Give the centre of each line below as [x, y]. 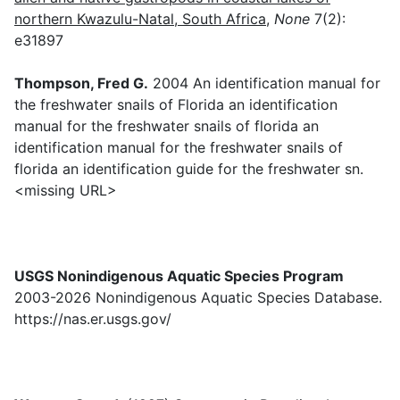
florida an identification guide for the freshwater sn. [189, 169]
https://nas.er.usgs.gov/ [93, 319]
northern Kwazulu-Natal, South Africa [140, 19]
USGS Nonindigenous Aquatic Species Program [179, 276]
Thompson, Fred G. [81, 83]
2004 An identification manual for [264, 83]
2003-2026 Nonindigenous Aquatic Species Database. [198, 298]
